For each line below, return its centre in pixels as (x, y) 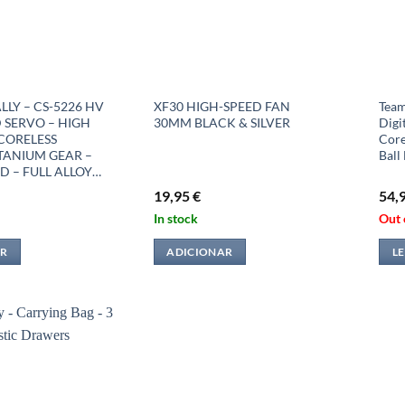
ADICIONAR (200, 252)
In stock (175, 218)
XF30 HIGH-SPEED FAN (221, 106)
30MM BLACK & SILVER (221, 122)
